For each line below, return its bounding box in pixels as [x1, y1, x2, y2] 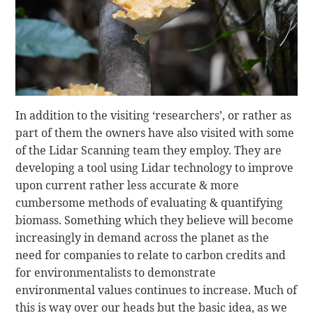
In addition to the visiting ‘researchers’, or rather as [15, 107, 292, 123]
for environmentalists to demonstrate [15, 264, 217, 280]
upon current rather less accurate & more [15, 177, 240, 193]
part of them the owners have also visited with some [15, 124, 295, 140]
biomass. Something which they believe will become [15, 212, 294, 228]
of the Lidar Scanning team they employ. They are [15, 142, 282, 158]
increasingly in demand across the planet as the [15, 229, 270, 245]
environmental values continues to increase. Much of [15, 282, 298, 298]
